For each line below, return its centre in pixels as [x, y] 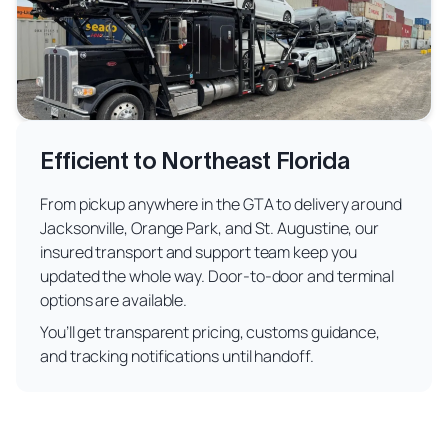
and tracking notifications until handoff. [177, 356]
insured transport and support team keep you [198, 252]
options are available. [114, 300]
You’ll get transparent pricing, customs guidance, [210, 332]
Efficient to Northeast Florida [195, 161]
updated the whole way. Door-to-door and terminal [217, 276]
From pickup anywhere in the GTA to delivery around [221, 204]
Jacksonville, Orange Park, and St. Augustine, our [210, 228]
